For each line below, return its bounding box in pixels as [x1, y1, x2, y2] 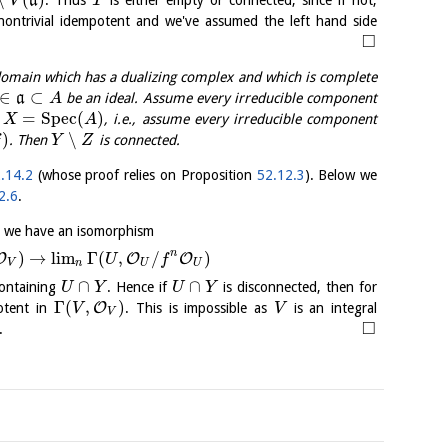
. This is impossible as [125, 299, 274, 316]
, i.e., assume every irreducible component [104, 110, 378, 127]
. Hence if [107, 278, 173, 295]
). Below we [304, 166, 377, 183]
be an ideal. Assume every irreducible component [61, 89, 378, 106]
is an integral [286, 299, 378, 316]
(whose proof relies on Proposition [33, 166, 257, 183]
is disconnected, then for [218, 278, 378, 295]
